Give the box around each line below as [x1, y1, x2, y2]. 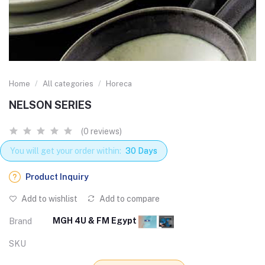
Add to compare [98, 194, 160, 204]
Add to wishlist [20, 194, 77, 204]
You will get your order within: [10, 146, 121, 156]
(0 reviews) [81, 127, 122, 136]
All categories [43, 79, 93, 88]
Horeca [106, 79, 132, 88]
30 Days [125, 146, 157, 156]
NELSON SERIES [9, 99, 92, 111]
